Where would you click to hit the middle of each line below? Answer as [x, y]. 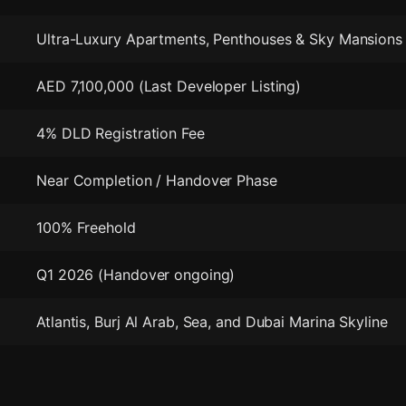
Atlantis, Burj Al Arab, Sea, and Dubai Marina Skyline [212, 322]
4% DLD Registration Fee [121, 133]
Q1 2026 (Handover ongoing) [136, 275]
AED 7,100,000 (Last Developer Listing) [169, 86]
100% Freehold [86, 227]
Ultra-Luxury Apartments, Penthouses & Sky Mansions [219, 39]
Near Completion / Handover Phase [157, 180]
